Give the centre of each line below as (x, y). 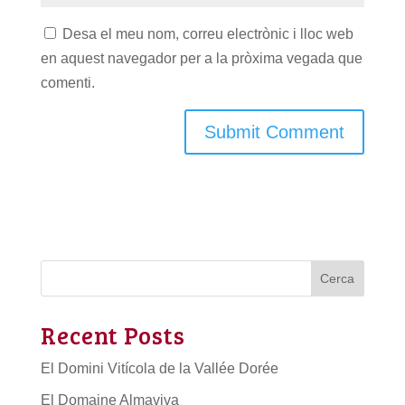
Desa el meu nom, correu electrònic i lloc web (207, 33)
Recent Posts (113, 334)
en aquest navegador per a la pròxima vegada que (201, 58)
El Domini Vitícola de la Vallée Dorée (159, 368)
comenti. (67, 82)
